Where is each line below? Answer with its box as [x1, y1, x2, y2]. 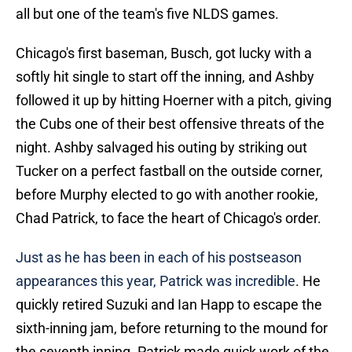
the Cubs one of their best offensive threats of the [16, 115, 324, 133]
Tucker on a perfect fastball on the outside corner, [16, 163, 323, 180]
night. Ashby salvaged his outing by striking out [16, 139, 307, 156]
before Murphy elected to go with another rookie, [16, 186, 318, 203]
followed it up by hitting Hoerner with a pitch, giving [16, 92, 332, 109]
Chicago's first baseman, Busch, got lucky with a [16, 45, 312, 62]
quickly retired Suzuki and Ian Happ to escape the [16, 296, 322, 313]
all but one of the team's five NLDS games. [16, 5, 279, 23]
